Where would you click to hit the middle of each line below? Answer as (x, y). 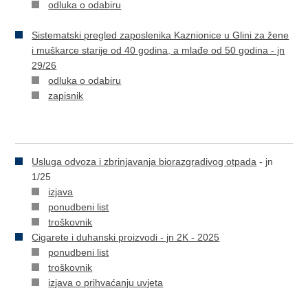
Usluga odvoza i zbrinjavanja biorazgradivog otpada (144, 162)
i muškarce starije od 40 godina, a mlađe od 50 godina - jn (158, 50)
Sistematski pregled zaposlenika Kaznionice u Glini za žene (161, 35)
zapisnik (66, 96)
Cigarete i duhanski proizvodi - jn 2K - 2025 (126, 237)
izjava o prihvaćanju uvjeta (106, 283)
